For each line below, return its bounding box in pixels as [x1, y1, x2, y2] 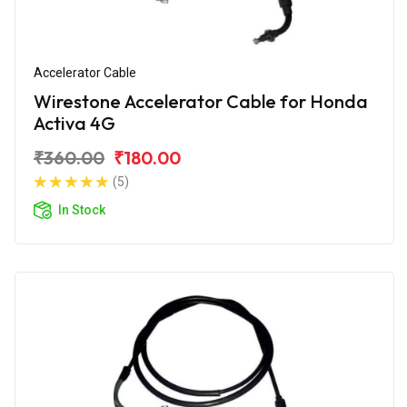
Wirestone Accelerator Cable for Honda [34, 89, 368, 113]
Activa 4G [34, 111, 115, 134]
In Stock [58, 202, 105, 217]
